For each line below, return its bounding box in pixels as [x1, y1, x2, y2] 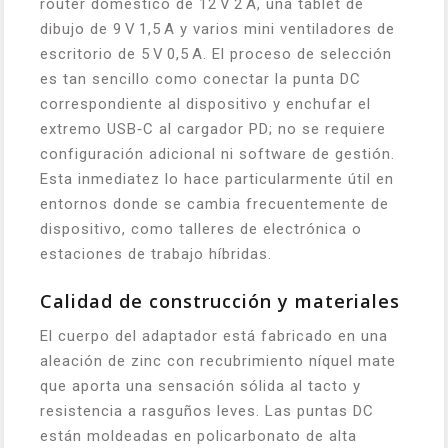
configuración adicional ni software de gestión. [40, 145, 395, 164]
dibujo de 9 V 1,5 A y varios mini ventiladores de [40, 20, 395, 39]
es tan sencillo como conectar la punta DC [40, 70, 361, 89]
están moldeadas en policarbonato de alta [40, 427, 357, 446]
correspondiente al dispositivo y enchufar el [40, 95, 371, 114]
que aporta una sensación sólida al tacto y [40, 377, 361, 396]
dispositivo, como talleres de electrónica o [40, 220, 362, 239]
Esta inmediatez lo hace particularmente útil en [40, 170, 394, 189]
